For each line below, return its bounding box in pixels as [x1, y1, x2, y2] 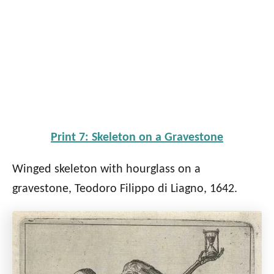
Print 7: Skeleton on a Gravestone [51, 131, 223, 144]
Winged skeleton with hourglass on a [12, 163, 201, 176]
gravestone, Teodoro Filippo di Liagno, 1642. [12, 182, 237, 195]
